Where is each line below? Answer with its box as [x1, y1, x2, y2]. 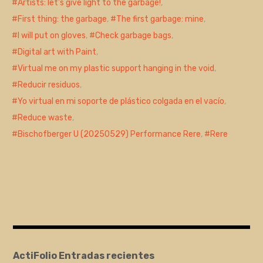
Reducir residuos [18, 80, 80, 90]
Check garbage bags [95, 31, 172, 41]
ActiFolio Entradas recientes [13, 249, 155, 261]
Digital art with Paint [18, 47, 97, 58]
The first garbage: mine [116, 14, 204, 25]
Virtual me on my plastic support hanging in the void [18, 63, 215, 74]
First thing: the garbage [18, 14, 107, 25]
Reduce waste [18, 113, 73, 123]
